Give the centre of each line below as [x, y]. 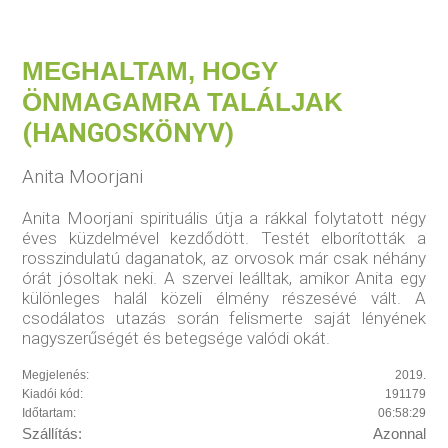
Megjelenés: [56, 375]
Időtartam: [49, 413]
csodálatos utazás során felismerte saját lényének [224, 318]
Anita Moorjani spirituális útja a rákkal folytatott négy [224, 218]
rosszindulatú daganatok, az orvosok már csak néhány [224, 258]
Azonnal [399, 434]
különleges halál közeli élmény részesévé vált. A [224, 298]
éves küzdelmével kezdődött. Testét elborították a [224, 238]
